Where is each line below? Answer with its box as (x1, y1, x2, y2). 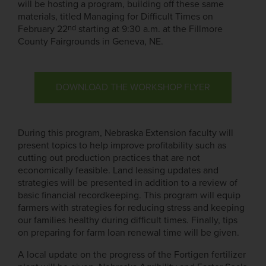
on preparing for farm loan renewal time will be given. (18, 227, 239, 239)
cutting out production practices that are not (18, 152, 200, 164)
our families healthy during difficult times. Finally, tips (18, 214, 237, 227)
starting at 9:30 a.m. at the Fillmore (76, 23, 223, 36)
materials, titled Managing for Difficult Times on (18, 11, 213, 23)
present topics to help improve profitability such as (18, 140, 226, 152)
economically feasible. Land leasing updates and (18, 164, 218, 177)
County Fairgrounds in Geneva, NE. (18, 36, 163, 48)
